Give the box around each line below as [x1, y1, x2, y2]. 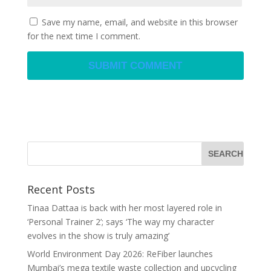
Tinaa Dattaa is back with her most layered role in [27, 202, 222, 214]
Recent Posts [27, 182, 95, 197]
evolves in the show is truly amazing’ [27, 230, 169, 242]
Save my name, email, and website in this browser [41, 16, 238, 28]
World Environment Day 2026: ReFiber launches [27, 248, 213, 260]
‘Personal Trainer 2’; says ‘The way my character [27, 216, 214, 228]
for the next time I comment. [27, 30, 140, 42]
